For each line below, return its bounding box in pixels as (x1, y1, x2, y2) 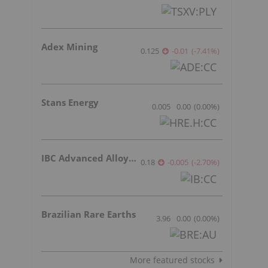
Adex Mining (41, 40, 98, 53)
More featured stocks (130, 254, 215, 266)
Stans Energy (41, 96, 99, 109)
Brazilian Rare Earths (41, 208, 136, 220)
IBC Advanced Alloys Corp (129, 152, 136, 165)
